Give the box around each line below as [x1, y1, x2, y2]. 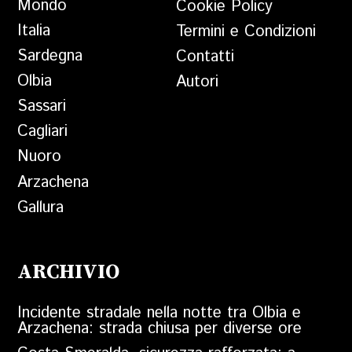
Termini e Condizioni [175, 20, 316, 44]
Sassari [17, 95, 67, 119]
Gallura [17, 196, 64, 219]
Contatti [175, 46, 234, 69]
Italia [17, 20, 51, 43]
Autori [175, 71, 218, 94]
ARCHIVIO [17, 259, 120, 286]
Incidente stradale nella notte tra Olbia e [17, 302, 302, 325]
